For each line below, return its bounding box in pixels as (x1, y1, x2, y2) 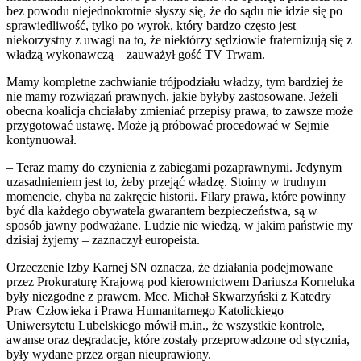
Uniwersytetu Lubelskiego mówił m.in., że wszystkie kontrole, (6, 317, 325, 332)
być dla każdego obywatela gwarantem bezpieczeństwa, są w (6, 203, 317, 218)
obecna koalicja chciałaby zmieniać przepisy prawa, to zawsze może (6, 103, 353, 118)
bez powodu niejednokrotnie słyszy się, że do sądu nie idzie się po (6, 3, 342, 18)
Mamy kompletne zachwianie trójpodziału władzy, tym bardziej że (6, 74, 343, 89)
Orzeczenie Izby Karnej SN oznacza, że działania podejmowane (6, 259, 333, 274)
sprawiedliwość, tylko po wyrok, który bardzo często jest (6, 18, 296, 32)
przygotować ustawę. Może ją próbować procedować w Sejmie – (6, 118, 338, 132)
